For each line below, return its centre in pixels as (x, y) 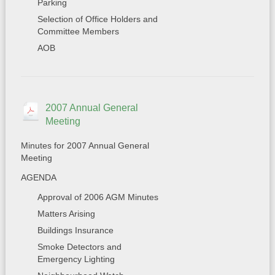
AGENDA (38, 177)
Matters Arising (66, 214)
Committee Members (78, 31)
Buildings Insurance (75, 230)
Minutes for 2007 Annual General (85, 145)
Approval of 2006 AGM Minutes (98, 197)
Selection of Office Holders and (97, 19)
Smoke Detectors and (79, 247)
